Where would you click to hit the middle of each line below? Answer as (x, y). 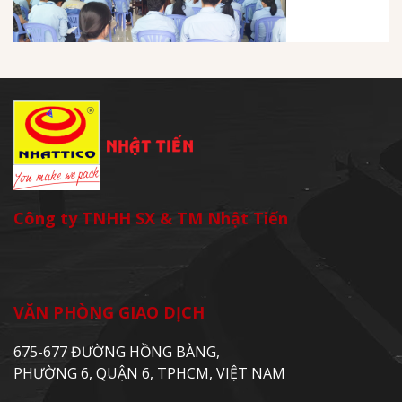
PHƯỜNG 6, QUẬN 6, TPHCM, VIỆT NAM (149, 374)
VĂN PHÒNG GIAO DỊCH (109, 313)
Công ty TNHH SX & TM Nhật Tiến (151, 218)
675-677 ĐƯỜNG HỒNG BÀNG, (117, 352)
